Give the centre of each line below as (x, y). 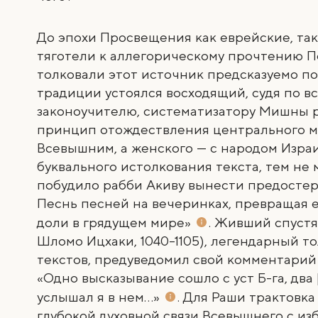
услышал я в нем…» (100, 297)
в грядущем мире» (134, 223)
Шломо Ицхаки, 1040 (103, 241)
